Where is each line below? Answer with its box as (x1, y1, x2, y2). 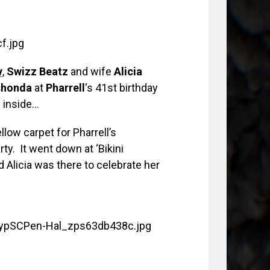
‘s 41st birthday (85, 81, 158, 94)
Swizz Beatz (7, 65, 68, 78)
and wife (68, 65, 114, 78)
